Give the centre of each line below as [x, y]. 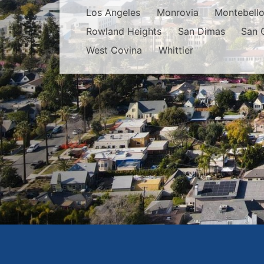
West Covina [114, 50]
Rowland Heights [124, 32]
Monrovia [177, 13]
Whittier [176, 50]
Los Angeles [113, 13]
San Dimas [201, 32]
